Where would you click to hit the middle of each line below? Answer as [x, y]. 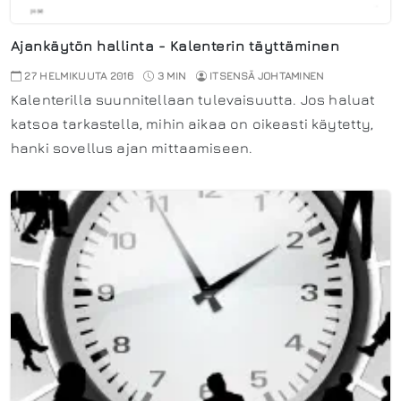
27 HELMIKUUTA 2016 [78, 76]
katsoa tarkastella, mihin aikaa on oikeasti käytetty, [192, 124]
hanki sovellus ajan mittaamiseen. [132, 148]
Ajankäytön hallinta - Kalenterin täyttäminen [175, 46]
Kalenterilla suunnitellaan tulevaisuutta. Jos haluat [193, 100]
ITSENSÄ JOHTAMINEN [267, 76]
